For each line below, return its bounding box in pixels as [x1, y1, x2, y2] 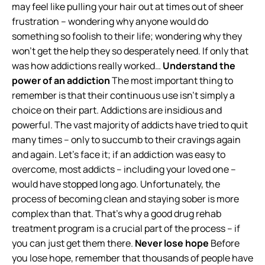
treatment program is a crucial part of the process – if [12, 222, 240, 235]
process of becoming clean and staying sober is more [12, 192, 239, 205]
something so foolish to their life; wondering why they [12, 30, 242, 43]
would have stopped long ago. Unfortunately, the [12, 177, 220, 190]
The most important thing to [110, 74, 233, 87]
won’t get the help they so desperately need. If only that [12, 44, 248, 57]
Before [211, 237, 240, 250]
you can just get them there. [12, 237, 135, 250]
